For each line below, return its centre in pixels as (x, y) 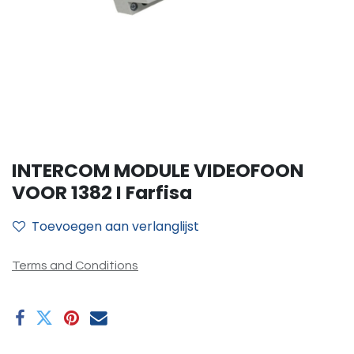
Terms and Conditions (75, 265)
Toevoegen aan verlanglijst (115, 226)
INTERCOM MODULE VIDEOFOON (158, 170)
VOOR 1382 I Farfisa (102, 192)
